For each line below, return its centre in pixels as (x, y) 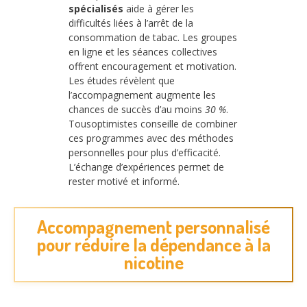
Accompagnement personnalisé (153, 227)
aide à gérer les (159, 9)
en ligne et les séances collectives (143, 52)
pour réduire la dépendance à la (153, 245)
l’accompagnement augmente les (142, 95)
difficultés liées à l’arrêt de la (131, 23)
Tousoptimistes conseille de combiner (153, 124)
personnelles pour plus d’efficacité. (145, 153)
